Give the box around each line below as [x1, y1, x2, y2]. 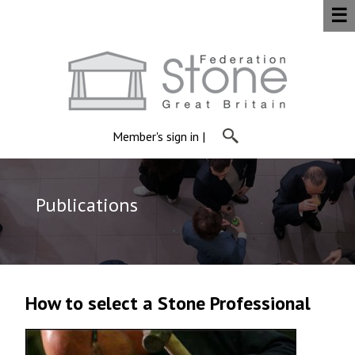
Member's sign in [112, 128, 199, 144]
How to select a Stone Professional [25, 291, 311, 316]
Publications [35, 193, 138, 218]
